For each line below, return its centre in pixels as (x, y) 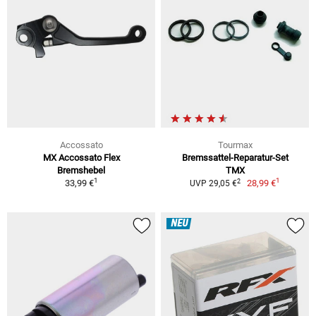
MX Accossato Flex (81, 158)
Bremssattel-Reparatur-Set (235, 158)
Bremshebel (81, 170)
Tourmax (235, 145)
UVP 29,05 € (213, 183)
